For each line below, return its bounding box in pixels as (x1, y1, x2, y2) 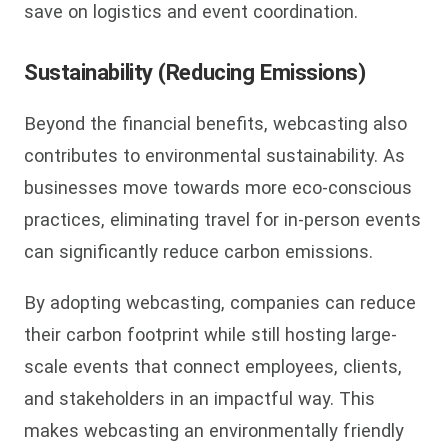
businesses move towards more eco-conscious (24, 177, 412, 199)
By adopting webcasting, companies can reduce (24, 291, 416, 313)
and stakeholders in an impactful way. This (24, 387, 375, 409)
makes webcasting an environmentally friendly (24, 419, 404, 441)
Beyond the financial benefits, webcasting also (24, 113, 407, 135)
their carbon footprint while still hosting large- (24, 323, 397, 345)
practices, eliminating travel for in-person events (24, 209, 421, 231)
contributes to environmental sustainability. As (24, 145, 405, 167)
